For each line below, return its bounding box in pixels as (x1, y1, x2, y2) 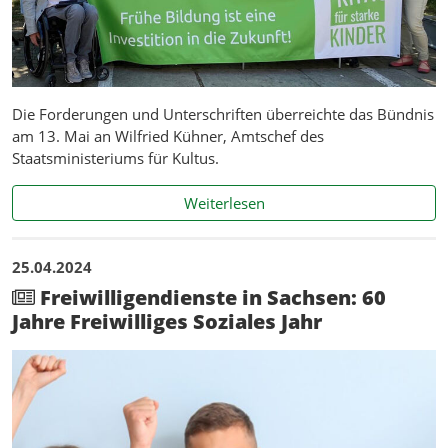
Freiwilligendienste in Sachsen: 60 (35, 283, 386, 311)
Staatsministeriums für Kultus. (12, 147, 219, 168)
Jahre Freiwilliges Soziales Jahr (12, 307, 322, 335)
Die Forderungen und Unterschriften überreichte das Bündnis (12, 103, 434, 124)
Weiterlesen (183, 192, 265, 213)
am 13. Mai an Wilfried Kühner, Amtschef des (12, 125, 324, 146)
